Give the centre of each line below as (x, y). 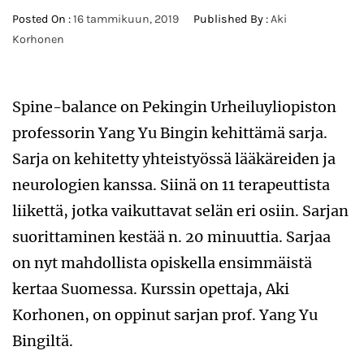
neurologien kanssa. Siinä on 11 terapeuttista (171, 185)
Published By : (231, 19)
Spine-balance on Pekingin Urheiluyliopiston (174, 107)
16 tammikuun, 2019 (126, 19)
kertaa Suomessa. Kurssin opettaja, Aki (151, 289)
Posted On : (43, 19)
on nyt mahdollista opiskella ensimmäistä (162, 263)
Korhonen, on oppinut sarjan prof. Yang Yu (165, 315)
